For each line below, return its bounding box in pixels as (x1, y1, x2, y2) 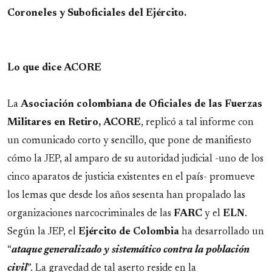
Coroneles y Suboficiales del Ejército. (7, 8, 186, 19)
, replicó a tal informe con (141, 118, 254, 128)
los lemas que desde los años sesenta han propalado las (7, 191, 245, 201)
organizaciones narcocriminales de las (7, 209, 174, 219)
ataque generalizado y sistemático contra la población (12, 245, 250, 256)
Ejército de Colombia (78, 227, 182, 237)
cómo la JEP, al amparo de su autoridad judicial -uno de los (7, 154, 263, 165)
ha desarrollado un (182, 227, 264, 237)
